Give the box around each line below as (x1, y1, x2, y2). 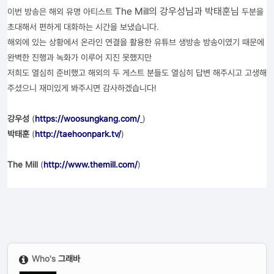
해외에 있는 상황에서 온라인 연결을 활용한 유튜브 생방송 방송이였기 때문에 (7, 37, 264, 47)
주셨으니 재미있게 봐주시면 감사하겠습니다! (7, 83, 157, 93)
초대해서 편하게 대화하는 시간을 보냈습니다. (7, 22, 159, 32)
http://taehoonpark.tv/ (35, 129, 121, 139)
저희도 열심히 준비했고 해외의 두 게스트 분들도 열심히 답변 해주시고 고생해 (7, 68, 267, 78)
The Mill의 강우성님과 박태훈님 (115, 6, 239, 17)
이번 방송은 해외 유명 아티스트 (7, 7, 115, 17)
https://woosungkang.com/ (35, 114, 140, 124)
